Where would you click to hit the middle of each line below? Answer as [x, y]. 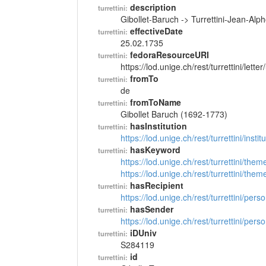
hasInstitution [159, 126]
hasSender [152, 209]
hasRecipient [157, 185]
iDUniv [143, 233]
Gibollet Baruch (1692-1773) [174, 114]
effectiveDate [156, 31]
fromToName [156, 102]
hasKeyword [155, 150]
